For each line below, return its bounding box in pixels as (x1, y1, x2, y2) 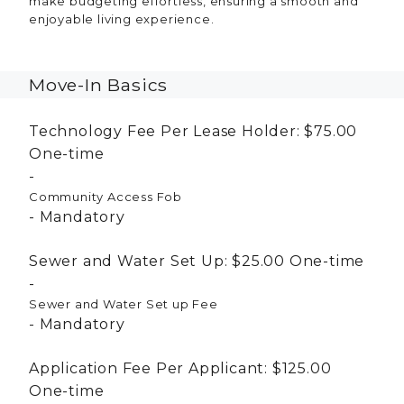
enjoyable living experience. (29, 11, 215, 26)
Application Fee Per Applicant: (29, 359, 269, 377)
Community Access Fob (29, 188, 182, 204)
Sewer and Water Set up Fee (29, 296, 218, 311)
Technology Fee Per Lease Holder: (29, 122, 300, 140)
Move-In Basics (29, 73, 169, 96)
